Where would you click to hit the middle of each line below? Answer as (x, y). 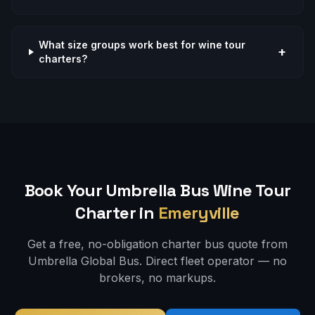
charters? (63, 59)
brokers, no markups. (157, 278)
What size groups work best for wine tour (142, 45)
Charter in (115, 213)
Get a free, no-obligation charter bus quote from (157, 244)
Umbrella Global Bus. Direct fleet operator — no (157, 261)
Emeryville (199, 213)
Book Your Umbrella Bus (118, 190)
